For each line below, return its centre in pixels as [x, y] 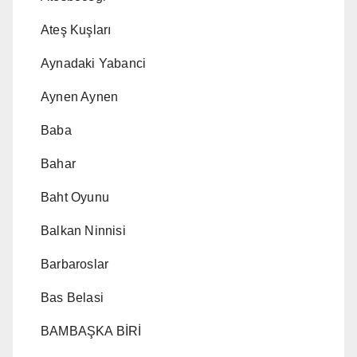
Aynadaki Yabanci [94, 64]
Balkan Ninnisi [83, 231]
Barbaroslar [75, 265]
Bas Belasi [72, 298]
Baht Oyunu [75, 198]
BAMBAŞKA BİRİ [91, 331]
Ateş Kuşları [76, 30]
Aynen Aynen [80, 97]
